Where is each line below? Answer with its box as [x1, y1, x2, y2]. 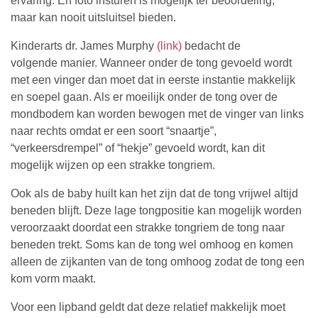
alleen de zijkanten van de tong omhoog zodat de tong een [11, 255, 305, 268]
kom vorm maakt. [11, 272, 96, 285]
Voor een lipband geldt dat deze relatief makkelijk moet [11, 300, 285, 313]
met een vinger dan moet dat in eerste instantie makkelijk [11, 73, 295, 86]
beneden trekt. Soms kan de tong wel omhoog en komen [11, 238, 293, 251]
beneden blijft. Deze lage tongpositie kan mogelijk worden [11, 204, 302, 216]
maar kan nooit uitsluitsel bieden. [11, 11, 176, 23]
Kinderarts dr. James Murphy [11, 39, 157, 52]
